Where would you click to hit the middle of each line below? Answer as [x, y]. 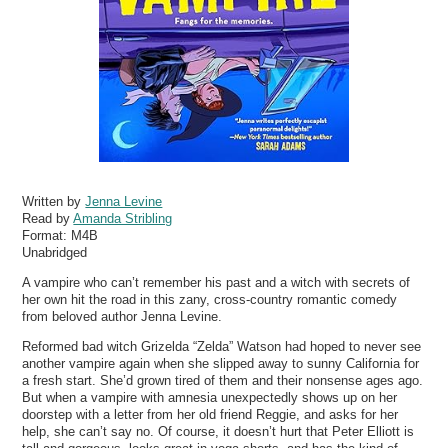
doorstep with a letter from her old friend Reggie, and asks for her [210, 414]
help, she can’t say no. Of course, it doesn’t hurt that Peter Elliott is [218, 431]
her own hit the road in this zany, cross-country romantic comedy [210, 299]
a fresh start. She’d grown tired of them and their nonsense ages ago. [223, 380]
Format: [47, 235]
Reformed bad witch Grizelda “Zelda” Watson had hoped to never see [222, 346]
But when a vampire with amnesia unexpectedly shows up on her [210, 397]
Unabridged [55, 252]
